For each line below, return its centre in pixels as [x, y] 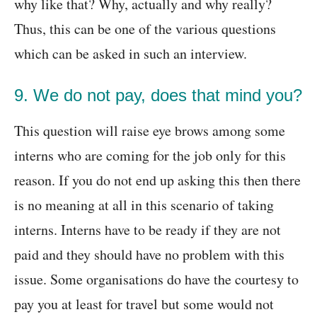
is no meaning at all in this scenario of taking [144, 205]
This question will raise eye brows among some [150, 131]
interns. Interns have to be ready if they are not [148, 230]
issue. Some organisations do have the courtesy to [156, 279]
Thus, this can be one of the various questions [145, 29]
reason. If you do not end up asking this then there [157, 180]
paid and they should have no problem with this [149, 255]
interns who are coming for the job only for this [150, 156]
